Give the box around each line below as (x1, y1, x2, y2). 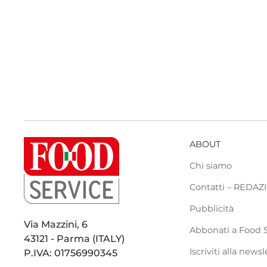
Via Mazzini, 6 (24, 218, 88, 230)
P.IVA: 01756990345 (24, 247, 118, 259)
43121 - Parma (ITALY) (24, 232, 125, 244)
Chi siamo (190, 160, 232, 171)
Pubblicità (190, 203, 234, 214)
